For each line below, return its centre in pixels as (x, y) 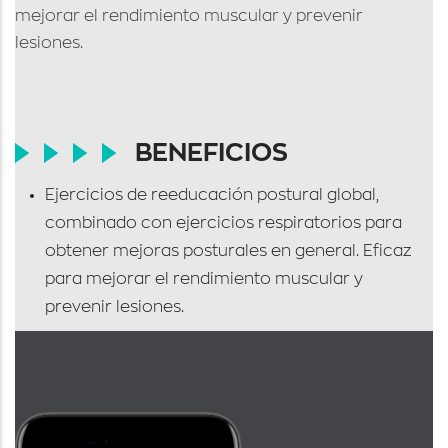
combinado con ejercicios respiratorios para (223, 223)
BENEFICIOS (211, 152)
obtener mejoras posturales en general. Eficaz (228, 251)
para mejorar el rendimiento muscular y (204, 279)
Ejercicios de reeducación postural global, (212, 195)
